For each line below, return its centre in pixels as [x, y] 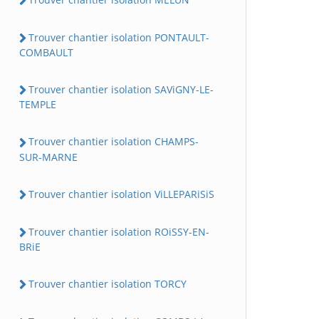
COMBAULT [46, 52]
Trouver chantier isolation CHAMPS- [114, 142]
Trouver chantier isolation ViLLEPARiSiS [121, 194]
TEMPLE [38, 105]
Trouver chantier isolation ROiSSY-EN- [119, 231]
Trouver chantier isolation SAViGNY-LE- [121, 89]
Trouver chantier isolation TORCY [108, 284]
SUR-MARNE [48, 157]
